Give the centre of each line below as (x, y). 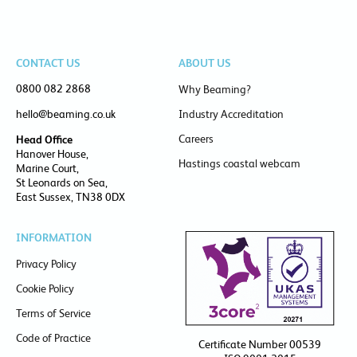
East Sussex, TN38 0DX (71, 197)
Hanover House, (52, 154)
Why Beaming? (215, 90)
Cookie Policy (45, 289)
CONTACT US (48, 63)
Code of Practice (53, 338)
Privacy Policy (46, 264)
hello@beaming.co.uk (66, 114)
